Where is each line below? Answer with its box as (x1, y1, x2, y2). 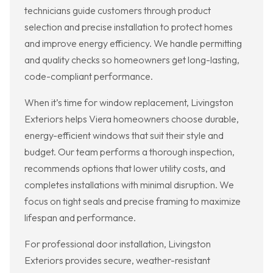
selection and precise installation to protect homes (24, 21, 233, 34)
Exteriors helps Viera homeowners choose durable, (24, 113, 239, 126)
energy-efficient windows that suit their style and (24, 129, 224, 142)
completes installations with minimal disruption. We (24, 179, 234, 191)
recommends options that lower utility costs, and (24, 162, 225, 175)
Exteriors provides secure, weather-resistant (24, 254, 210, 267)
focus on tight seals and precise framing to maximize (24, 195, 241, 208)
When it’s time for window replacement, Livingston (24, 96, 233, 109)
